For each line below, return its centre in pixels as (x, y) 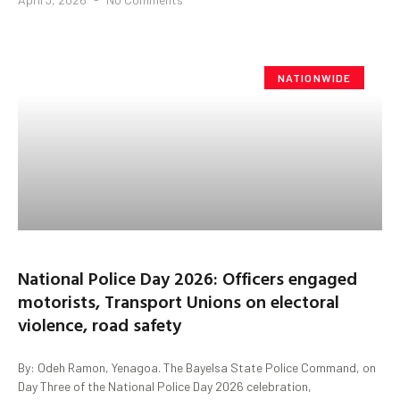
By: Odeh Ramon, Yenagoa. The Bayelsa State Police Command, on (197, 367)
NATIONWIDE (314, 77)
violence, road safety (100, 324)
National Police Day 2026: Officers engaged (187, 277)
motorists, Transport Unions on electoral (179, 300)
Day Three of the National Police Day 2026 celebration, (165, 386)
